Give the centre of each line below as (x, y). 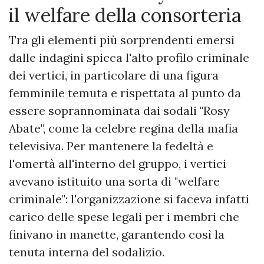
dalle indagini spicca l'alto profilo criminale (129, 58)
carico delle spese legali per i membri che (124, 217)
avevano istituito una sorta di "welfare (114, 181)
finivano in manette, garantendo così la (117, 235)
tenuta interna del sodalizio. (87, 252)
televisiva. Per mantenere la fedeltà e (111, 146)
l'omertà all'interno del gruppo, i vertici (118, 164)
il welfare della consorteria (125, 15)
